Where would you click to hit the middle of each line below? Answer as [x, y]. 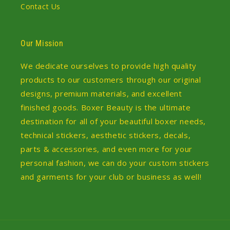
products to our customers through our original [111, 80]
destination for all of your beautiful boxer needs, [113, 121]
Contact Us [41, 6]
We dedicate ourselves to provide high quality [109, 66]
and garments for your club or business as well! [111, 177]
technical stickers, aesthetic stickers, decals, [106, 135]
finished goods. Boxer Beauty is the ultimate [106, 107]
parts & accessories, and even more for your [107, 149]
